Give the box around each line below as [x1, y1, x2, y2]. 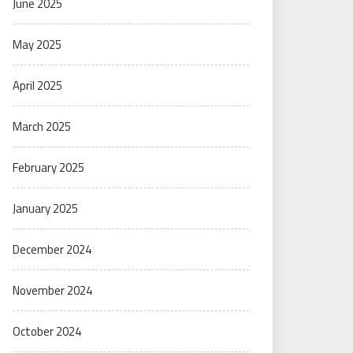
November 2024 [13, 281, 92, 299]
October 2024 [13, 322, 81, 340]
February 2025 [13, 158, 84, 176]
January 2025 [13, 199, 78, 217]
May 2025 [13, 35, 61, 54]
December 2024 [13, 240, 91, 258]
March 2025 [13, 117, 71, 136]
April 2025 [13, 76, 62, 95]
